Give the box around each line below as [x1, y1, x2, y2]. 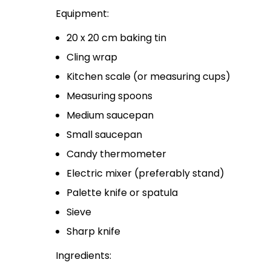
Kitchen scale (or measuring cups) [67, 70, 230, 84]
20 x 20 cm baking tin [67, 31, 166, 45]
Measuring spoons [67, 89, 152, 103]
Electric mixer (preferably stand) [67, 166, 224, 181]
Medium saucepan [67, 108, 154, 123]
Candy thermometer [67, 147, 166, 162]
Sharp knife [67, 224, 120, 239]
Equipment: [56, 7, 109, 21]
